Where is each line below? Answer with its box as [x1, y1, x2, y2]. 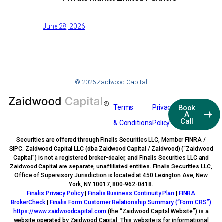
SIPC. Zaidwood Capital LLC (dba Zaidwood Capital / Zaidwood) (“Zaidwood [9, 145, 213, 152]
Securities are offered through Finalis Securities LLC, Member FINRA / [16, 136, 206, 143]
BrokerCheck [11, 198, 46, 206]
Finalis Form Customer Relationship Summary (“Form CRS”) [50, 198, 211, 206]
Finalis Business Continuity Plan [88, 189, 175, 197]
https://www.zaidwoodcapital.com [13, 207, 107, 215]
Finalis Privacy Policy [26, 189, 84, 197]
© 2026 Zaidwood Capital [75, 78, 147, 86]
